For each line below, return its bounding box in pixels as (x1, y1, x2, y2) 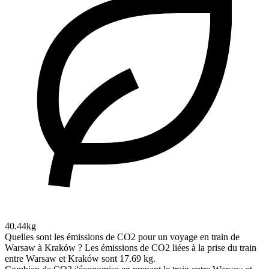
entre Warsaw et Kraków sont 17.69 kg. (5, 253, 156, 264)
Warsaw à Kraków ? (5, 243, 82, 253)
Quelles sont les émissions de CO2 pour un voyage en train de (5, 232, 240, 243)
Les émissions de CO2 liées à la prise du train (85, 243, 256, 253)
